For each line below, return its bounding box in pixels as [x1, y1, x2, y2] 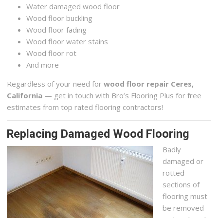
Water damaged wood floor [26, 1, 120, 11]
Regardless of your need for [7, 78, 104, 89]
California [7, 90, 43, 100]
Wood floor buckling [26, 13, 93, 23]
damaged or [163, 156, 204, 166]
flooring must [163, 191, 208, 201]
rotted [163, 168, 185, 178]
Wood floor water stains [26, 36, 109, 46]
